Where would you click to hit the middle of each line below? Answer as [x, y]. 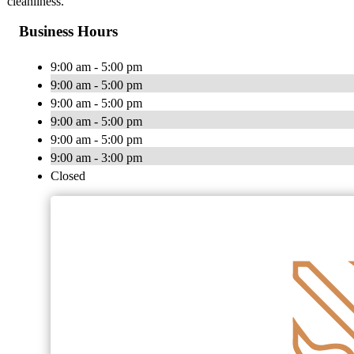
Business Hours [68, 32]
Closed [68, 176]
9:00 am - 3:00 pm [96, 158]
